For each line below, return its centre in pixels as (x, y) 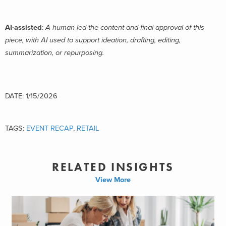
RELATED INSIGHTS (113, 167)
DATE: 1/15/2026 (31, 96)
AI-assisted (23, 27)
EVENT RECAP (50, 129)
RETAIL (88, 129)
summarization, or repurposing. (55, 52)
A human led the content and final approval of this (125, 27)
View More (113, 180)
